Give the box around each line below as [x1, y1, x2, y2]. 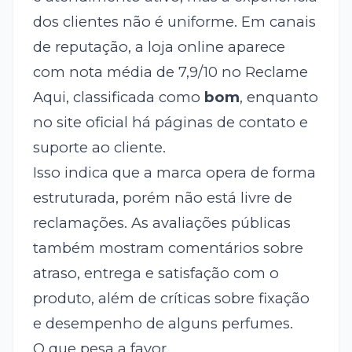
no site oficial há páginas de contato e [32, 113, 308, 132]
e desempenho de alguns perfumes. [32, 314, 293, 333]
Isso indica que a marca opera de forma [32, 163, 316, 182]
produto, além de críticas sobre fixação [32, 289, 310, 308]
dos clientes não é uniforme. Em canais [32, 13, 316, 31]
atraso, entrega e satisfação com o [32, 264, 279, 283]
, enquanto [239, 88, 318, 107]
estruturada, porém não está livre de [32, 189, 292, 207]
